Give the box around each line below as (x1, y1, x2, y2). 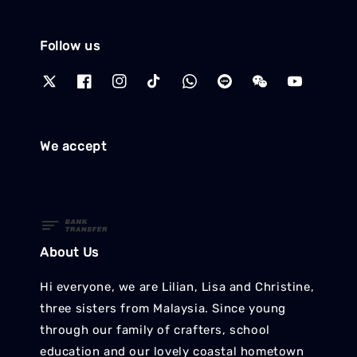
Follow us (40, 37, 100, 53)
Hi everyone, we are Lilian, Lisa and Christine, (40, 280, 315, 295)
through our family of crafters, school (40, 323, 270, 338)
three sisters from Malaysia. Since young (40, 301, 287, 316)
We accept (40, 139, 107, 155)
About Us (40, 245, 99, 261)
